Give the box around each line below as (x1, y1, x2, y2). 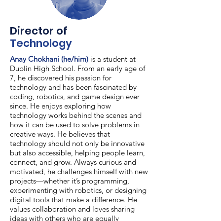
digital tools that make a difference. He (10, 195, 137, 204)
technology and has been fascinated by (10, 82, 137, 92)
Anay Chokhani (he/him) (10, 54, 90, 64)
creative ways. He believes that (10, 129, 110, 139)
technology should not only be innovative (10, 139, 145, 148)
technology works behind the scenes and (10, 110, 142, 120)
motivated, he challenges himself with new (10, 167, 148, 176)
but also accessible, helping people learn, (10, 148, 145, 157)
